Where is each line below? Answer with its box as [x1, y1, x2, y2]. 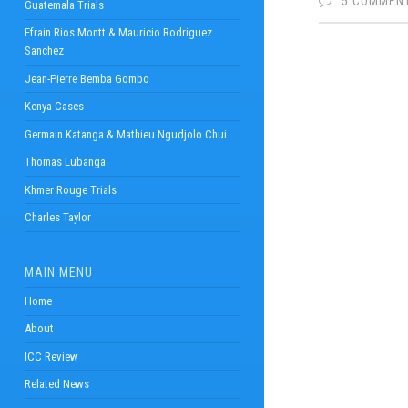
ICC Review [24, 349, 78, 363]
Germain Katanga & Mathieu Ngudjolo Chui [24, 127, 227, 141]
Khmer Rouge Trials [24, 182, 117, 197]
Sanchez [24, 44, 64, 58]
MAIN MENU [24, 265, 93, 280]
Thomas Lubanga [24, 155, 106, 169]
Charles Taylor [24, 209, 91, 224]
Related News [24, 377, 89, 392]
